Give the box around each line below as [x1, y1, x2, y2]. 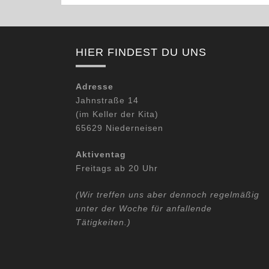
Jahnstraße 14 [76, 95, 139, 106]
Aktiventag [76, 150, 126, 160]
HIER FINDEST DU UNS [76, 46, 207, 59]
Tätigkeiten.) [76, 217, 131, 228]
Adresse [76, 82, 113, 92]
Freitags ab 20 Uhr [76, 163, 158, 174]
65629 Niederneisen [76, 123, 163, 133]
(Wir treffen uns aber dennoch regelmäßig [76, 190, 259, 200]
